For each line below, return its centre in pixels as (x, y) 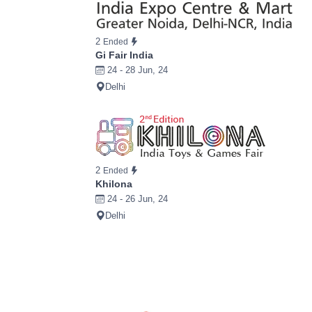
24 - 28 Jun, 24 (136, 70)
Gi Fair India (124, 55)
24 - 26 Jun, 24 (136, 199)
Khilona (114, 184)
